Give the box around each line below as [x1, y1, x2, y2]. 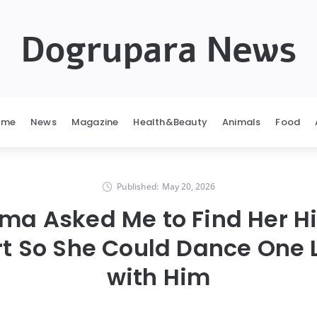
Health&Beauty [133, 115, 207, 129]
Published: [116, 180, 158, 192]
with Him [106, 261, 211, 293]
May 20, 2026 [161, 180, 215, 192]
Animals [222, 115, 261, 129]
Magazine [71, 115, 119, 129]
